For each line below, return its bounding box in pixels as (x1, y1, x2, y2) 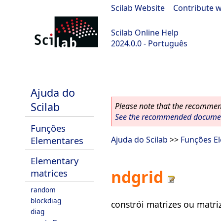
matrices (31, 167, 68, 179)
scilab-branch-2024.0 (5, 64, 82, 75)
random (31, 185, 56, 194)
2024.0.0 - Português (111, 38, 187, 49)
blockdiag (31, 196, 61, 205)
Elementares (31, 134, 83, 147)
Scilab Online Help (111, 27, 179, 38)
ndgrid (111, 166, 163, 188)
